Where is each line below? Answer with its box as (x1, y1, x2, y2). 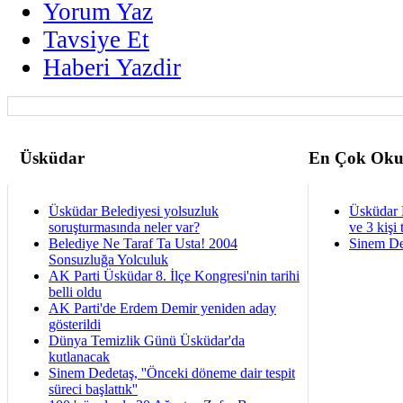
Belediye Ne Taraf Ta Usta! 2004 (49, 235, 237, 251)
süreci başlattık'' (49, 381, 138, 397)
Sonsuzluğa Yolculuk (49, 251, 168, 267)
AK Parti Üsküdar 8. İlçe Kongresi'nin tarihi (49, 267, 300, 283)
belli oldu (49, 283, 102, 300)
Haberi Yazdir (43, 53, 181, 81)
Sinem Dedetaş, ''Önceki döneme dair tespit (49, 364, 295, 381)
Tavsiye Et (43, 25, 149, 53)
